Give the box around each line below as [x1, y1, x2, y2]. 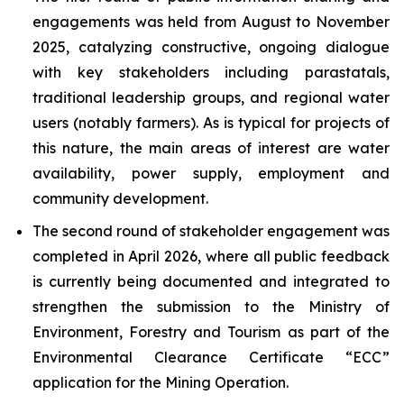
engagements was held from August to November [32, 12, 390, 31]
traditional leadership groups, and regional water [32, 87, 390, 106]
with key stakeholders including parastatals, [32, 62, 390, 81]
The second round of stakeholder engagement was [32, 221, 390, 240]
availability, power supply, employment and [32, 163, 390, 182]
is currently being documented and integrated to [32, 271, 390, 290]
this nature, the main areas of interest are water [32, 138, 390, 157]
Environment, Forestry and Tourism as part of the [32, 322, 390, 341]
